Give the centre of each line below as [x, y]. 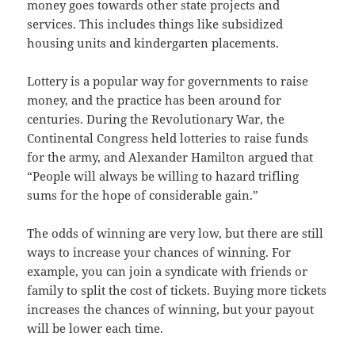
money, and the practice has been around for [155, 100]
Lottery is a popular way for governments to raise [168, 81]
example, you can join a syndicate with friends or [168, 271]
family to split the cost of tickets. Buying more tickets [177, 290]
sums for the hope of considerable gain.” [143, 195]
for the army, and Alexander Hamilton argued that [170, 157]
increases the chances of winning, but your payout [171, 309]
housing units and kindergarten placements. [153, 43]
